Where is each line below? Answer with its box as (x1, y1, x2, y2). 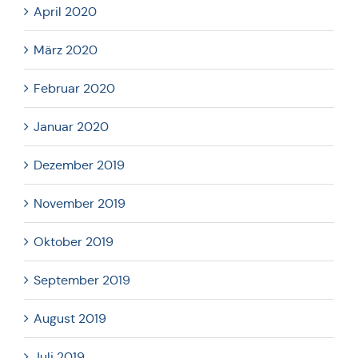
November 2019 (34, 195, 125, 211)
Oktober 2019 (34, 233, 113, 249)
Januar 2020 (34, 118, 109, 134)
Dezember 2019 (34, 157, 125, 173)
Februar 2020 (34, 80, 115, 96)
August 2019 (34, 310, 106, 326)
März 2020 (34, 42, 97, 58)
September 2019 (34, 272, 130, 288)
